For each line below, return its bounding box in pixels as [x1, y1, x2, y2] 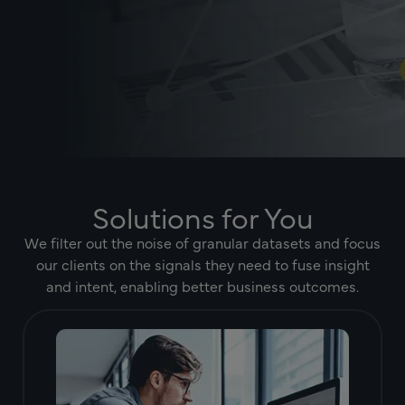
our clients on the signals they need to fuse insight [35, 254, 370, 274]
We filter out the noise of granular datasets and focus [24, 232, 381, 252]
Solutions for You [91, 196, 314, 237]
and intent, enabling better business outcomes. [46, 276, 359, 296]
